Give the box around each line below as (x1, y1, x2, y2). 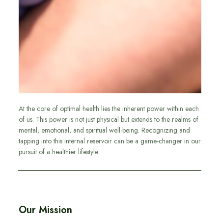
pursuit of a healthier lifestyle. (19, 147, 99, 157)
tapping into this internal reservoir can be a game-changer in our (19, 136, 201, 146)
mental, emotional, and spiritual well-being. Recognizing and (19, 125, 190, 136)
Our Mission (19, 203, 72, 218)
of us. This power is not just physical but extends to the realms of (19, 114, 198, 125)
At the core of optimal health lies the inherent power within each (19, 104, 199, 114)
